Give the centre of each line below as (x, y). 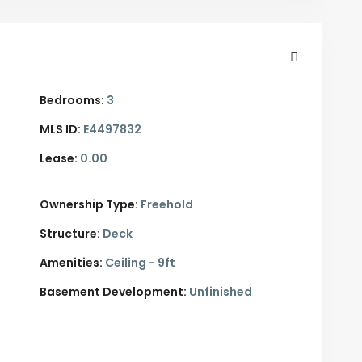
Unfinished (219, 292)
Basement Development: (113, 292)
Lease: (59, 159)
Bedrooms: (72, 101)
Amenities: (71, 263)
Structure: (70, 234)
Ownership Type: (89, 205)
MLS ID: (60, 130)
